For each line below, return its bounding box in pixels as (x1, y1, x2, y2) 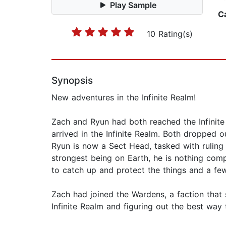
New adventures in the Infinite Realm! (51, 92, 196, 103)
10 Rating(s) (146, 29, 193, 39)
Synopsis (51, 75, 93, 87)
